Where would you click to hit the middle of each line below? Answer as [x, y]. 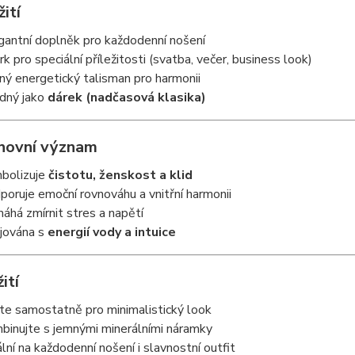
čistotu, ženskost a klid [120, 175]
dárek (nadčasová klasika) [126, 97]
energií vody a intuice [111, 232]
